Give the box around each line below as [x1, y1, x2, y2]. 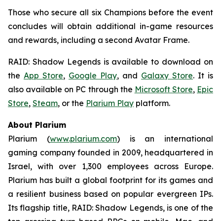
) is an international [116, 134, 213, 144]
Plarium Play [86, 98, 134, 108]
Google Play [69, 71, 117, 80]
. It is [193, 71, 213, 80]
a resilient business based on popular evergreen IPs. [8, 189, 213, 199]
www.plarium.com [49, 134, 117, 144]
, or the [58, 98, 86, 108]
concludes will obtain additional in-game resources [8, 21, 213, 31]
